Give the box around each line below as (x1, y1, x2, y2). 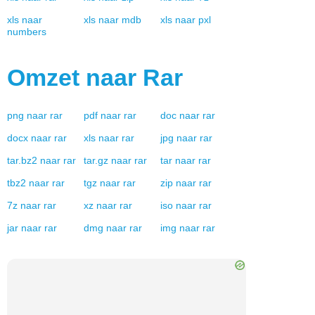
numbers (7, 26, 46, 37)
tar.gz (83, 155, 108, 166)
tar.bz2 (7, 155, 37, 166)
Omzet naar (7, 64, 143, 91)
